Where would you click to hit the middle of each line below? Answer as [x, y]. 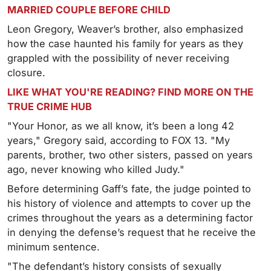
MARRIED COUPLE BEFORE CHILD [89, 10]
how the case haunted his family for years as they [125, 44]
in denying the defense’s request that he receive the [132, 233]
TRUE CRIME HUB [50, 107]
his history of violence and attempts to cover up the [129, 204]
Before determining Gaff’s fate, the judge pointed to [129, 189]
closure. [26, 73]
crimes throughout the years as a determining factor [130, 218]
